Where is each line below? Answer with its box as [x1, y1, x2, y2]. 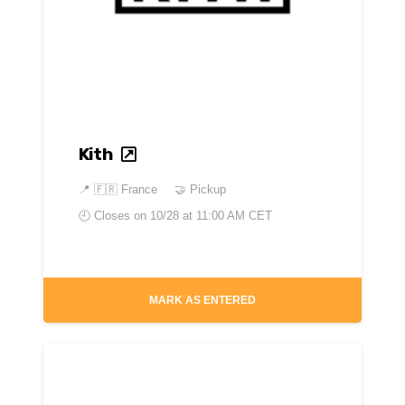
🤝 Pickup [174, 182, 226, 196]
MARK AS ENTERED [149, 294, 256, 307]
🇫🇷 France [93, 182, 157, 196]
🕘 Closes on [78, 208, 150, 222]
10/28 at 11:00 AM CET [149, 208, 272, 222]
